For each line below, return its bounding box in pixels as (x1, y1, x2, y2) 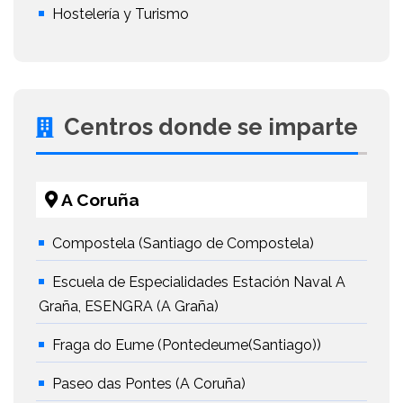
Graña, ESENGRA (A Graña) (39, 298, 219, 316)
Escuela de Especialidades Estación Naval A (52, 273, 345, 291)
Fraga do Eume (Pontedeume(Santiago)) (52, 336, 321, 354)
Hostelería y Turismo (52, 5, 189, 23)
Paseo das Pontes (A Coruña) (52, 375, 246, 393)
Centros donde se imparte (58, 113, 358, 141)
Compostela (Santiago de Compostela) (52, 235, 314, 253)
